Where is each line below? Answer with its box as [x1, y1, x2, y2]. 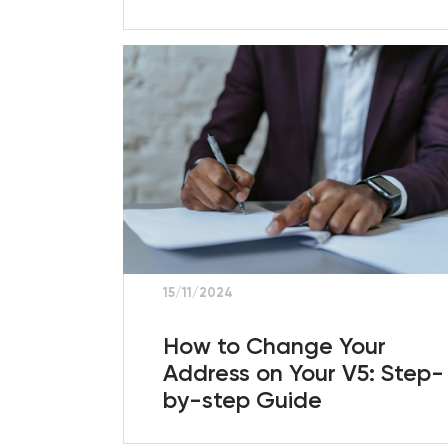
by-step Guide [163, 385, 323, 414]
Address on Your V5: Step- [163, 358, 445, 387]
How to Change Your [163, 331, 387, 360]
